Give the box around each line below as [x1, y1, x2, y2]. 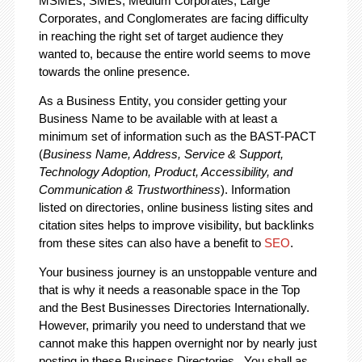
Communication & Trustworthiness [38, 183, 221, 197]
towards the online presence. [38, 65, 190, 79]
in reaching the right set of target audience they [38, 29, 284, 44]
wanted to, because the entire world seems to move [38, 47, 310, 61]
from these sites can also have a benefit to [38, 236, 264, 250]
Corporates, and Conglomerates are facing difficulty [38, 11, 309, 26]
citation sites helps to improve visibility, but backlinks [38, 218, 314, 233]
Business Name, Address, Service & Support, [42, 147, 284, 162]
